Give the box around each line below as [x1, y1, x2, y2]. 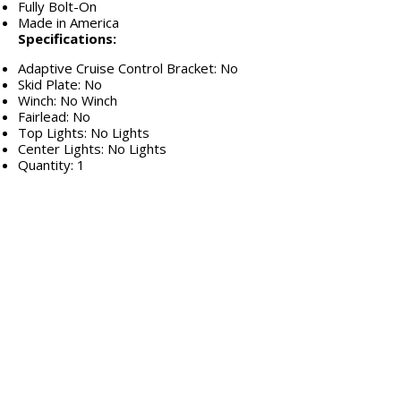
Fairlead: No [18, 107, 90, 126]
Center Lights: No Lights [18, 140, 166, 158]
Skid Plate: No [18, 75, 102, 94]
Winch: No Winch [18, 91, 117, 110]
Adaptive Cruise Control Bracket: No [18, 59, 238, 78]
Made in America [18, 13, 119, 32]
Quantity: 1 [18, 156, 85, 175]
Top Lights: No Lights [18, 124, 149, 142]
